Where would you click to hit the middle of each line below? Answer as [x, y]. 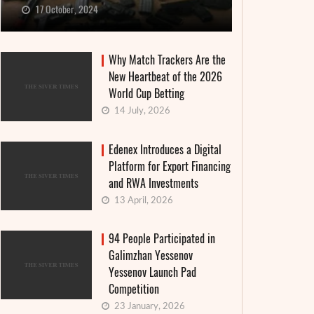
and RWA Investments [153, 183]
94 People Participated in [162, 238]
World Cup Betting [146, 94]
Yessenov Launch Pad [152, 272]
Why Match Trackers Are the [167, 60]
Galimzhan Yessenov [151, 255]
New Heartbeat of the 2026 [165, 77]
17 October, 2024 [66, 10]
